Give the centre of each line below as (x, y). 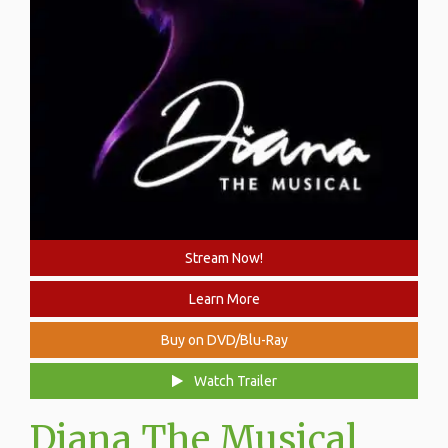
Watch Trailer (233, 381)
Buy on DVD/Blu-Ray (224, 340)
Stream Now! (224, 258)
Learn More (224, 299)
